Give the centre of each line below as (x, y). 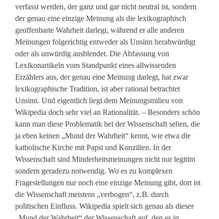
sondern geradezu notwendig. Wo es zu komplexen (94, 171)
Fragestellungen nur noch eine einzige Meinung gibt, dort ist (108, 183)
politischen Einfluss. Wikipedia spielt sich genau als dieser (105, 206)
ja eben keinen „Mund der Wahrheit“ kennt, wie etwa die (103, 136)
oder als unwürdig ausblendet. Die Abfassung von (92, 54)
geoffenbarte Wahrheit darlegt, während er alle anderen (100, 30)
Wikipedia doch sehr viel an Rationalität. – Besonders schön (108, 112)
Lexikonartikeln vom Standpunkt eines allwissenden (96, 66)
